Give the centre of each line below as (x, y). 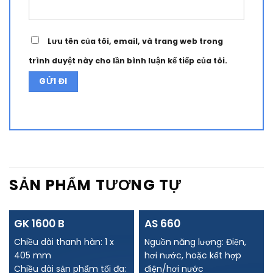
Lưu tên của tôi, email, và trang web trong (135, 41)
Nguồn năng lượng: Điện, (195, 242)
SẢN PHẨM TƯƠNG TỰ (96, 185)
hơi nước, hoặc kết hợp (193, 255)
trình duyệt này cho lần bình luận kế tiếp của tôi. (128, 60)
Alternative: (54, 110)
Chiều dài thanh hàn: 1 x (64, 242)
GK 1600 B (40, 223)
